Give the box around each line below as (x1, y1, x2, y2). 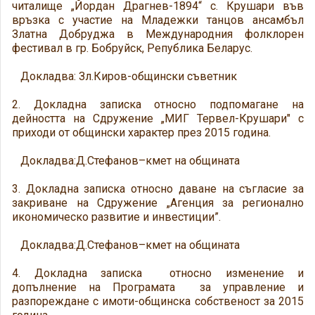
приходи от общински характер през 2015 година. (12, 126, 271, 139)
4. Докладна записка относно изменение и (12, 266, 304, 280)
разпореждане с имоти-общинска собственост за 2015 (12, 295, 304, 308)
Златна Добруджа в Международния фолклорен (12, 27, 304, 41)
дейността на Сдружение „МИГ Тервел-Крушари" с (12, 112, 304, 125)
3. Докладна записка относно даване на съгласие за (12, 182, 304, 195)
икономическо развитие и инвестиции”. (12, 210, 221, 224)
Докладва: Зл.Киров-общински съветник (12, 70, 237, 83)
